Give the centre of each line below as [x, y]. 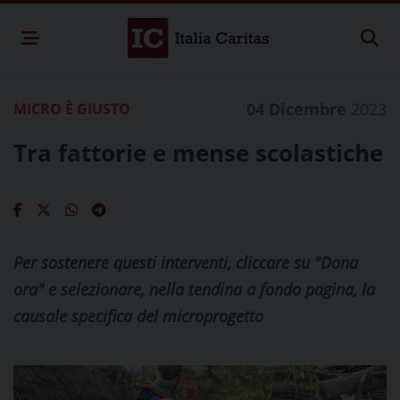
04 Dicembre [299, 109]
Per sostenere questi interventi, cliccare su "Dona [186, 262]
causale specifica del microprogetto [138, 316]
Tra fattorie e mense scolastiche [198, 153]
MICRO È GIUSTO [72, 109]
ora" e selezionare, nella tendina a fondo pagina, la [194, 289]
